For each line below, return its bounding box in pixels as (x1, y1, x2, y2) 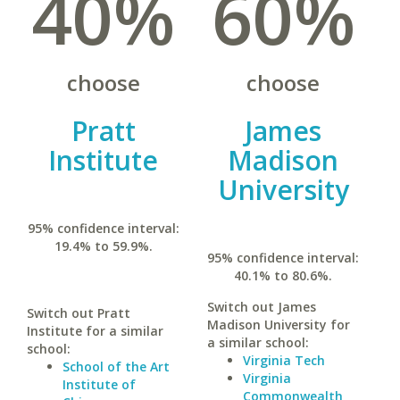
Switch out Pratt (27, 304, 130, 321)
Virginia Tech (242, 352, 325, 369)
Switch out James (206, 298, 316, 315)
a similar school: (206, 334, 309, 351)
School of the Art (62, 358, 170, 375)
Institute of (62, 376, 136, 393)
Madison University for (206, 316, 350, 333)
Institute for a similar (27, 322, 163, 339)
